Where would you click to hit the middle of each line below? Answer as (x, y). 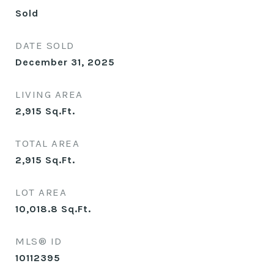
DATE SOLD (45, 45)
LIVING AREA (49, 94)
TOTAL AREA (47, 143)
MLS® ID (39, 241)
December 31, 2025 (65, 62)
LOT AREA (41, 192)
